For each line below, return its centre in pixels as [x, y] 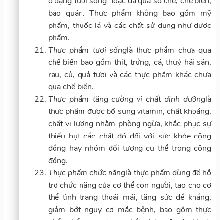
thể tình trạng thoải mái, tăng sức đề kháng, [130, 197]
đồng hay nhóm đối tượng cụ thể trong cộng [130, 148]
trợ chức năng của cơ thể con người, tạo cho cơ [130, 185]
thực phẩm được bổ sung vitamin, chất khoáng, [130, 111]
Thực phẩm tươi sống [87, 50]
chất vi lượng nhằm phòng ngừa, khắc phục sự [130, 124]
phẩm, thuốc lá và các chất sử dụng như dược [130, 25]
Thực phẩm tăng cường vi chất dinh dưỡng [127, 99]
